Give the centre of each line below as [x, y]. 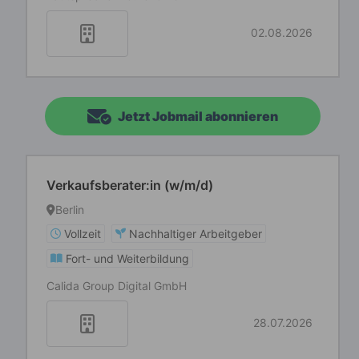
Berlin [70, 210]
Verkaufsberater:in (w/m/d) [130, 185]
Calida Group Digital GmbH [117, 286]
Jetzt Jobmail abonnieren [198, 116]
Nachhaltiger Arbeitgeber [196, 234]
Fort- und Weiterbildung [127, 258]
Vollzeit [83, 234]
